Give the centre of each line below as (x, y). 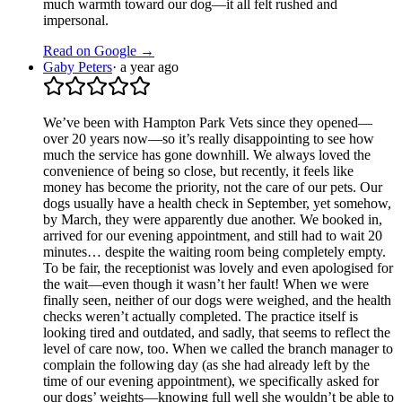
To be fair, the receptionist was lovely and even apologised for (218, 267)
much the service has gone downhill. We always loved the (207, 154)
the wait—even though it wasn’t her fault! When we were (206, 284)
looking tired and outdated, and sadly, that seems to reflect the (217, 332)
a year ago (149, 66)
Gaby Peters (78, 66)
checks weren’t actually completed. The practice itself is (201, 316)
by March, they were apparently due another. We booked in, (213, 219)
